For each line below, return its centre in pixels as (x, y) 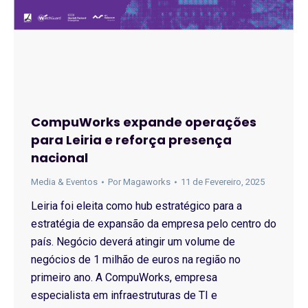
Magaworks (147, 182)
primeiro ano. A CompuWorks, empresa (124, 277)
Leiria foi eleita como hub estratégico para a (136, 206)
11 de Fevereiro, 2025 (223, 182)
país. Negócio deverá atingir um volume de (133, 242)
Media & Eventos (64, 182)
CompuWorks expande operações (144, 122)
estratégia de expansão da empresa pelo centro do (154, 224)
